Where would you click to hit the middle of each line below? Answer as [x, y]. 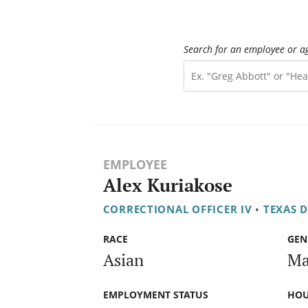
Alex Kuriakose [167, 186]
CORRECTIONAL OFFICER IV [177, 209]
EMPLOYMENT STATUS [155, 294]
